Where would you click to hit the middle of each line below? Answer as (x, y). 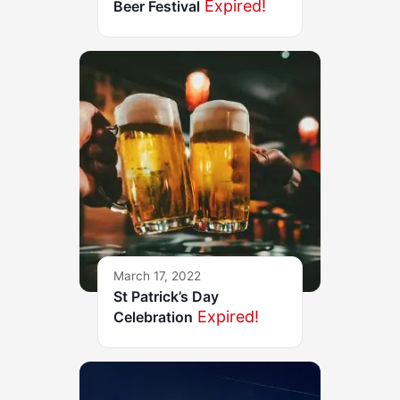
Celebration (153, 317)
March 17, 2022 (157, 276)
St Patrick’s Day (166, 297)
